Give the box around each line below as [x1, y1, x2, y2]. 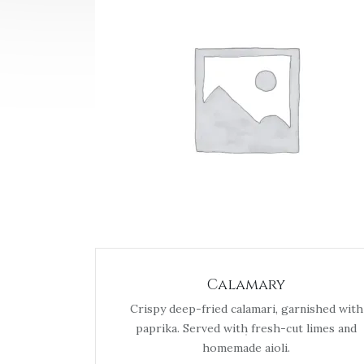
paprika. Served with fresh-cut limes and [136, 321, 357, 336]
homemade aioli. [202, 340, 290, 355]
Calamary [207, 275, 285, 295]
